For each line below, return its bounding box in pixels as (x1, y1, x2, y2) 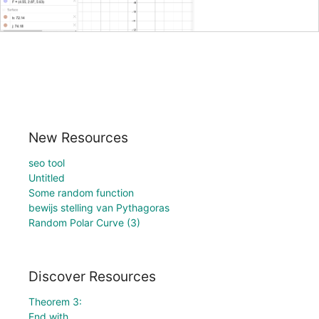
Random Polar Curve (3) (28, 216, 140, 229)
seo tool (28, 156, 65, 169)
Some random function (28, 186, 134, 199)
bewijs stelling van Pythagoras (28, 201, 169, 214)
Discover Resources (28, 268, 156, 286)
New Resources (28, 128, 128, 146)
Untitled (28, 171, 65, 184)
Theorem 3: (28, 296, 82, 308)
